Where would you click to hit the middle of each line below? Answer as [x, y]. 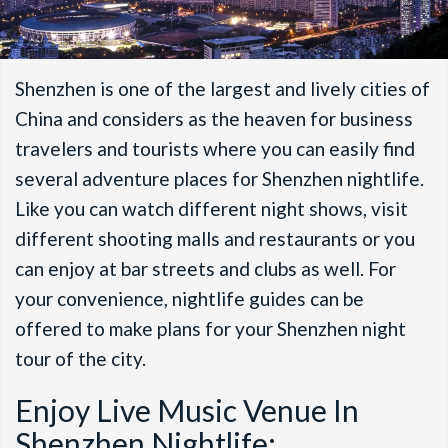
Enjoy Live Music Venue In [187, 409]
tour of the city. [82, 358]
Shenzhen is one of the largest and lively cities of [222, 88]
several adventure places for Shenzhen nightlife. [219, 178]
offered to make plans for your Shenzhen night [210, 328]
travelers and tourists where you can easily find [215, 148]
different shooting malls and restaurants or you [215, 238]
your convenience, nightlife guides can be [189, 298]
